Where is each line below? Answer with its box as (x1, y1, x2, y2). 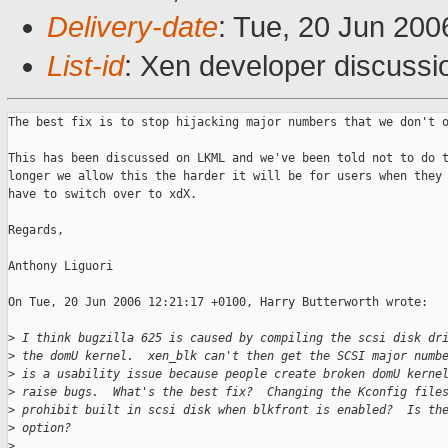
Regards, (8, 223, 64, 238)
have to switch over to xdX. (8, 187, 197, 202)
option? (15, 421, 71, 436)
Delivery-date (47, 11, 218, 44)
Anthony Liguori (8, 259, 113, 274)
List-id (47, 50, 124, 83)
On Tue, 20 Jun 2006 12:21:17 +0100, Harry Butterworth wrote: (8, 295, 428, 310)
